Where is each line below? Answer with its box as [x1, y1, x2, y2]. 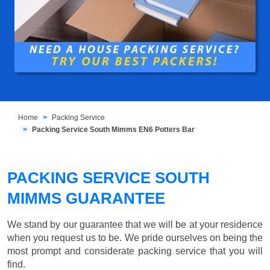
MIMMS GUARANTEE [7, 189, 165, 208]
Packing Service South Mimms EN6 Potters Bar [32, 125, 195, 134]
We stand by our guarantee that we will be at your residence [7, 219, 263, 230]
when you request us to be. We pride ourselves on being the [7, 233, 263, 243]
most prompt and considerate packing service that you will [7, 246, 263, 257]
